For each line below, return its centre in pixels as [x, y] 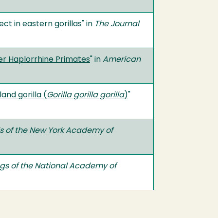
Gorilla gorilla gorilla [85, 95]
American [122, 60]
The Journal [117, 24]
